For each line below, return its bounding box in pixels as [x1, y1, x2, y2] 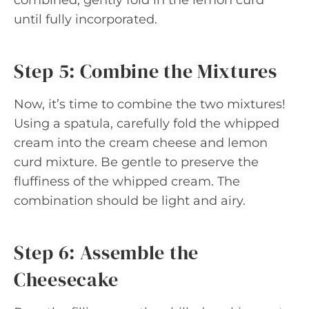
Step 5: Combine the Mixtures [14, 57, 277, 84]
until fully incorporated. [14, 11, 157, 27]
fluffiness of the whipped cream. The [14, 173, 240, 189]
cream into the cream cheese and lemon [14, 134, 268, 150]
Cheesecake [14, 266, 119, 292]
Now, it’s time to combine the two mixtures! [14, 96, 286, 112]
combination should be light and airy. [14, 192, 246, 208]
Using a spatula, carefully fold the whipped [14, 115, 279, 131]
